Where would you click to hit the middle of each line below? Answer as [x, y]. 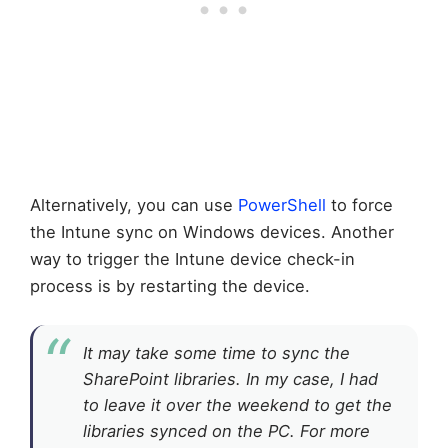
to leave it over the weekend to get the [237, 405]
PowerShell [282, 205]
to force [359, 205]
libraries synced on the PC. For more [226, 431]
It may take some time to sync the [216, 353]
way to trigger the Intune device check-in [192, 259]
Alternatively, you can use [134, 205]
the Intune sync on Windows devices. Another [212, 232]
